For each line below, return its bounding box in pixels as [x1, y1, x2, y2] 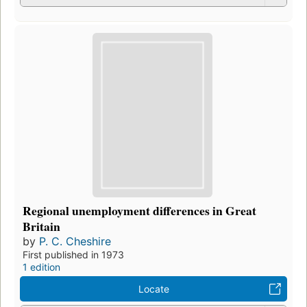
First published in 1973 [23, 248, 124, 260]
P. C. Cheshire [39, 234, 111, 248]
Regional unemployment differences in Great [23, 201, 256, 219]
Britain [23, 217, 60, 235]
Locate [138, 282, 169, 295]
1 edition [23, 260, 60, 273]
